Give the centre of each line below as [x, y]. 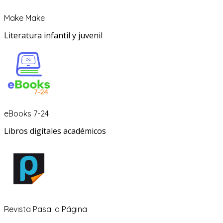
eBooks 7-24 [26, 114]
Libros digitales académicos [55, 131]
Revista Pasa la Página [46, 209]
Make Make [24, 18]
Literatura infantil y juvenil [53, 36]
